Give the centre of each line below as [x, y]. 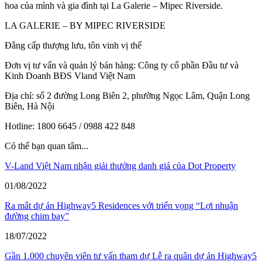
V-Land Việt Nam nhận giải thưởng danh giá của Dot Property [120, 166]
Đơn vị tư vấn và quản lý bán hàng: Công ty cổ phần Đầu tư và [122, 65]
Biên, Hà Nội [30, 106]
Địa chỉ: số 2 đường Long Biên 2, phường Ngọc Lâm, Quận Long [127, 96]
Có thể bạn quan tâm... [46, 146]
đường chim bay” [37, 216]
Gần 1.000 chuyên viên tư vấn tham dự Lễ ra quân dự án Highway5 [131, 256]
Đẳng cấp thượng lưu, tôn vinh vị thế [73, 45]
